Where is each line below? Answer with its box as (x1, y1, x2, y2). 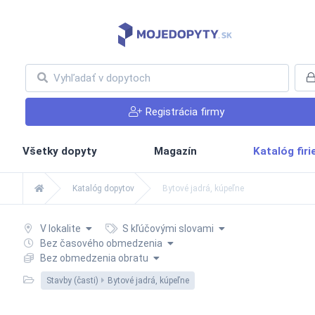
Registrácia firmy (144, 105, 224, 118)
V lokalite (37, 222, 83, 234)
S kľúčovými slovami (120, 222, 216, 234)
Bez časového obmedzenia (39, 237, 162, 249)
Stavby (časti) (46, 275, 98, 285)
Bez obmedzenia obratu (39, 252, 148, 264)
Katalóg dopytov (72, 183, 134, 193)
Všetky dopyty (22, 144, 97, 157)
